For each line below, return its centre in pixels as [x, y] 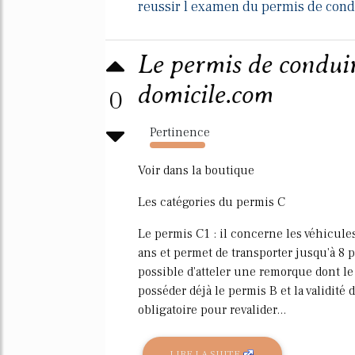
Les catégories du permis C [212, 202]
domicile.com [206, 94]
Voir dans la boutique [196, 170]
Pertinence [180, 132]
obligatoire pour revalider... [212, 309]
